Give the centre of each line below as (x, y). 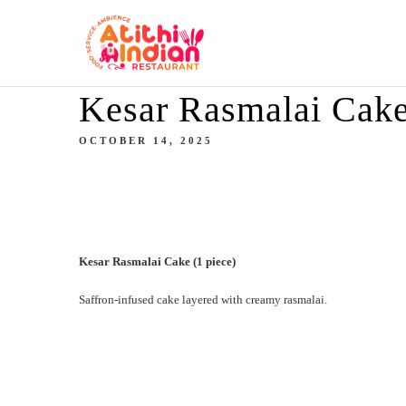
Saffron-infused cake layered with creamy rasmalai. (203, 300)
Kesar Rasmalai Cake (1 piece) (157, 261)
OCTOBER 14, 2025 (146, 140)
